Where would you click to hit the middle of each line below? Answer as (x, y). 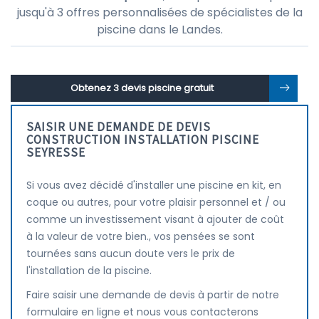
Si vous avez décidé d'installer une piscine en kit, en (154, 185)
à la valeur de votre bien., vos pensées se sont (141, 236)
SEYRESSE (56, 152)
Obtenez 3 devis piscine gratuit (142, 88)
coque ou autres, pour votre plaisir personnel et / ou (156, 202)
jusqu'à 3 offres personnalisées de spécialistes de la (159, 12)
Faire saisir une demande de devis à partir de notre (153, 295)
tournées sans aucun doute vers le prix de (131, 253)
